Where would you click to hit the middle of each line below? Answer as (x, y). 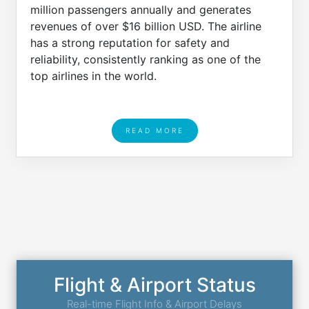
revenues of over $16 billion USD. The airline (146, 27)
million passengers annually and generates (141, 10)
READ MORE (154, 130)
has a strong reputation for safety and (130, 43)
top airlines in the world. (93, 76)
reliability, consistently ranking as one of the (146, 60)
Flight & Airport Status (154, 285)
